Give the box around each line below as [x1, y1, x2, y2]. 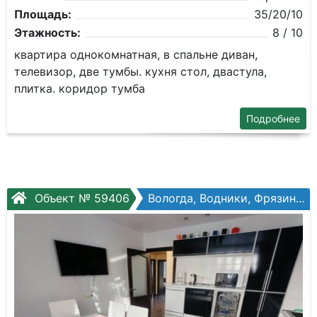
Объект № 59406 [31, 191, 129, 205]
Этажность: [14, 25, 81, 40]
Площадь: [14, 7, 71, 21]
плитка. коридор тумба [14, 81, 145, 96]
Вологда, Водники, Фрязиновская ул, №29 [148, 191, 296, 205]
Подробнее [246, 113, 300, 125]
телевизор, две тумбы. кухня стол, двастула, [14, 64, 267, 79]
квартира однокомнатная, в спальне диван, [14, 47, 258, 62]
